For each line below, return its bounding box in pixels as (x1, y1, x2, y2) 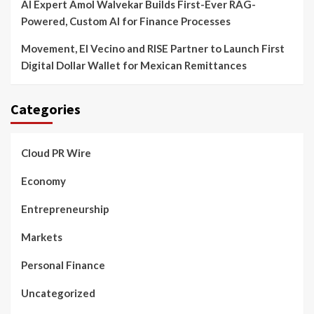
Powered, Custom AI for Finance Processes (21, 15, 231, 28)
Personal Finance (21, 259, 105, 272)
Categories (11, 100, 81, 118)
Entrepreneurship (21, 203, 109, 216)
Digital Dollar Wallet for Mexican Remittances (21, 59, 247, 72)
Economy (21, 175, 66, 188)
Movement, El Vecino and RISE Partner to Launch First (21, 42, 285, 55)
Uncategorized (21, 287, 95, 300)
